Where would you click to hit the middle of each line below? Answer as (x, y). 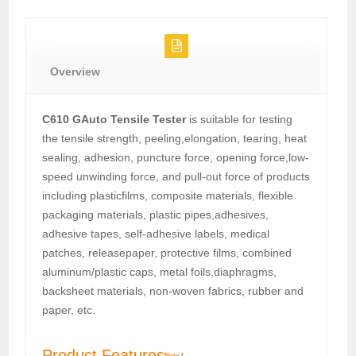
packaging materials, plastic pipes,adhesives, (156, 214)
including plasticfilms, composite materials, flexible (168, 195)
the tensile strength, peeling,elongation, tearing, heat (175, 138)
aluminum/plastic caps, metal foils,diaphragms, (160, 271)
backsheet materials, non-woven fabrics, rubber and (173, 290)
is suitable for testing (240, 119)
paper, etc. (69, 310)
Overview (75, 71)
